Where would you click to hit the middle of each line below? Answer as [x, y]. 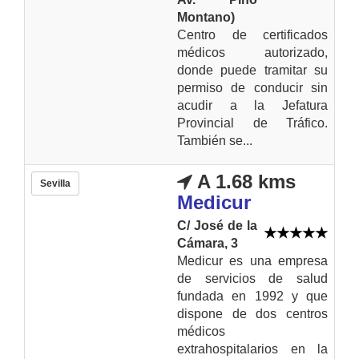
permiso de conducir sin [252, 87]
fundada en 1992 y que [252, 296]
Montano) [206, 17]
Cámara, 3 [208, 243]
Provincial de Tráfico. [252, 123]
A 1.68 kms [244, 181]
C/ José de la [217, 225]
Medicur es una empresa [252, 260]
